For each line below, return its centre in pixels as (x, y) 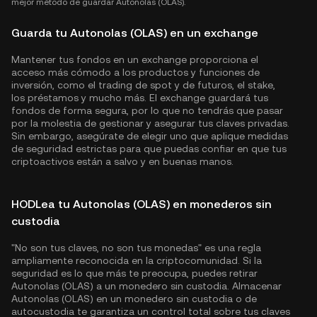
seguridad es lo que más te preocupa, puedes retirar (134, 273)
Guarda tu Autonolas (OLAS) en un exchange (135, 33)
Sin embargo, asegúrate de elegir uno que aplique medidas (150, 136)
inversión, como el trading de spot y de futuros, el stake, (143, 85)
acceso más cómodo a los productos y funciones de (136, 72)
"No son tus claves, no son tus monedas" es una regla (136, 248)
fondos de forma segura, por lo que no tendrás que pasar (147, 110)
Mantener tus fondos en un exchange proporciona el (135, 59)
